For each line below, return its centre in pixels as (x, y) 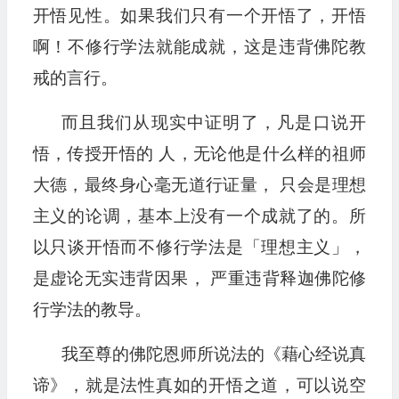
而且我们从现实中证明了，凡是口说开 (213, 122)
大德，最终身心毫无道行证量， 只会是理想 (199, 185)
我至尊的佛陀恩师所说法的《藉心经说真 (213, 354)
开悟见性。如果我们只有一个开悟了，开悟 (199, 16)
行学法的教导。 (92, 309)
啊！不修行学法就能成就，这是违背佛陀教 (199, 47)
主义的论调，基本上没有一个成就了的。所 (199, 216)
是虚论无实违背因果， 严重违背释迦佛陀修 (199, 278)
